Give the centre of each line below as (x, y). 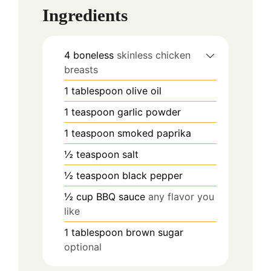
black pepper (152, 176)
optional (83, 247)
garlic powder (149, 112)
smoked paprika (154, 133)
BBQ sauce (121, 197)
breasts (81, 70)
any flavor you (181, 197)
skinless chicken (154, 55)
